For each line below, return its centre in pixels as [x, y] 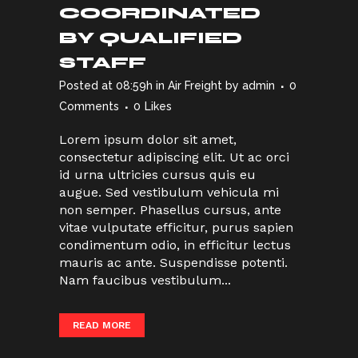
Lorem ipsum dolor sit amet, [148, 139]
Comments [89, 106]
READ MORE [102, 325]
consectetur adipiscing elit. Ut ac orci [174, 157]
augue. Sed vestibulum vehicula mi [169, 192]
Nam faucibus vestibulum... [145, 280]
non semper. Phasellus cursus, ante [170, 209]
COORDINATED [160, 13]
